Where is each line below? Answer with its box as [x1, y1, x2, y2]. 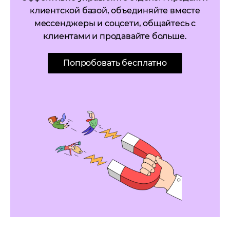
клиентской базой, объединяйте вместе [30, 6, 200, 16]
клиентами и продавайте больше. [43, 31, 187, 42]
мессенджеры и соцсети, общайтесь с [34, 18, 196, 29]
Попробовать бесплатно [63, 58, 167, 68]
